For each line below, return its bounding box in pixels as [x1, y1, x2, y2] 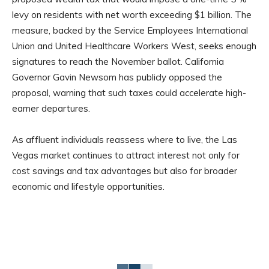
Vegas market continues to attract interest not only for [12, 150, 240, 162]
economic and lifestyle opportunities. [12, 181, 165, 193]
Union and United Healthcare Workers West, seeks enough [12, 40, 256, 52]
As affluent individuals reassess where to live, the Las [12, 134, 237, 146]
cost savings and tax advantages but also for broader [12, 165, 237, 177]
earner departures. [12, 103, 90, 115]
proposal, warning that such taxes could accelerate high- [12, 87, 246, 99]
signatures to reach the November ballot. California [12, 56, 224, 68]
